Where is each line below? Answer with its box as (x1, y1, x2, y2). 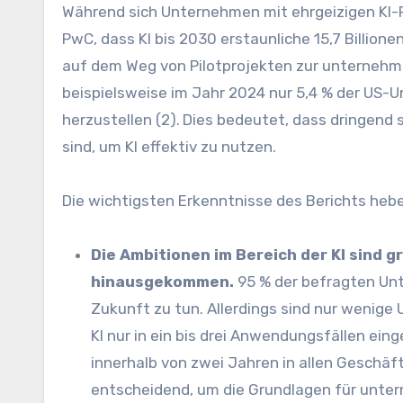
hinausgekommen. (91, 273, 234, 291)
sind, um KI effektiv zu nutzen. (62, 138, 276, 157)
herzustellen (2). (62, 111, 180, 130)
